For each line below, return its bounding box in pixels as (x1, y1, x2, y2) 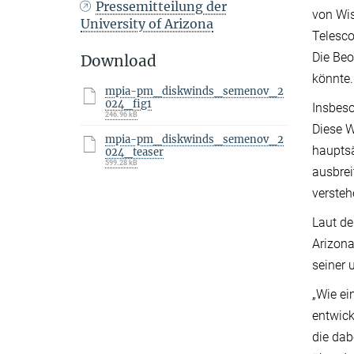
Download (81, 51, 156, 70)
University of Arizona (81, 15, 213, 32)
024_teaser (105, 145, 164, 159)
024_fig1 (105, 96, 152, 111)
